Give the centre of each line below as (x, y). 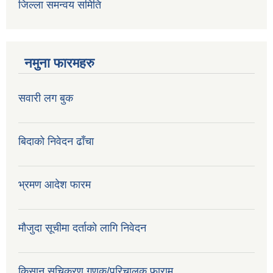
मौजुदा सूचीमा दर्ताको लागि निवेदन (82, 228)
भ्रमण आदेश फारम (55, 185)
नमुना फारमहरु (59, 63)
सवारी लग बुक (46, 98)
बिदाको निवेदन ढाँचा (56, 142)
